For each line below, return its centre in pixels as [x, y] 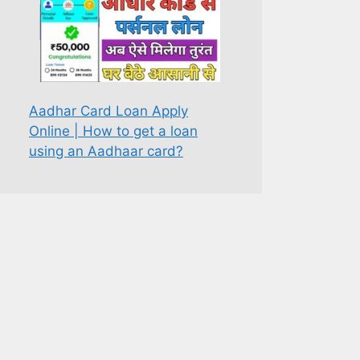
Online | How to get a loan [113, 131]
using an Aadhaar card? [106, 151]
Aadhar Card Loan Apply [108, 111]
